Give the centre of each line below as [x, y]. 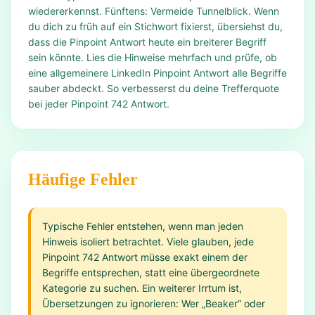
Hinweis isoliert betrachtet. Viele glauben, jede [148, 242]
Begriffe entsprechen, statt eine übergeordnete [151, 272]
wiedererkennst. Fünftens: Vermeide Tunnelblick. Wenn [154, 11]
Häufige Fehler [83, 179]
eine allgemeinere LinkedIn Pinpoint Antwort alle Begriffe [157, 73]
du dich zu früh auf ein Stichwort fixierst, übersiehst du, [155, 26]
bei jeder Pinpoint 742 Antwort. [99, 104]
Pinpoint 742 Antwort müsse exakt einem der [145, 257]
